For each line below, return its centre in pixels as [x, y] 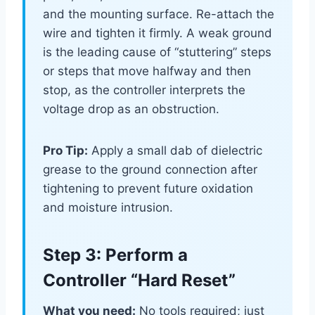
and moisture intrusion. [108, 208]
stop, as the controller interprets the [144, 90]
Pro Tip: [65, 151]
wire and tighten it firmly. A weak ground [157, 33]
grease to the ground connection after [150, 170]
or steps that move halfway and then [147, 71]
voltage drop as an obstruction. [131, 109]
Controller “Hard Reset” [139, 281]
